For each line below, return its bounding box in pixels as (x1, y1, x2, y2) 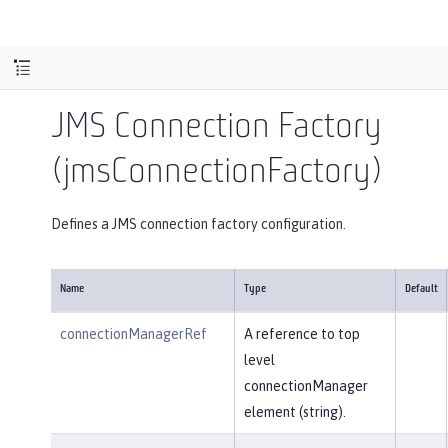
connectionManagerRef (59, 325, 207, 342)
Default (404, 283, 438, 295)
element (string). (243, 403, 346, 420)
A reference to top (243, 325, 360, 342)
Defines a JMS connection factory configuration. (51, 215, 346, 232)
